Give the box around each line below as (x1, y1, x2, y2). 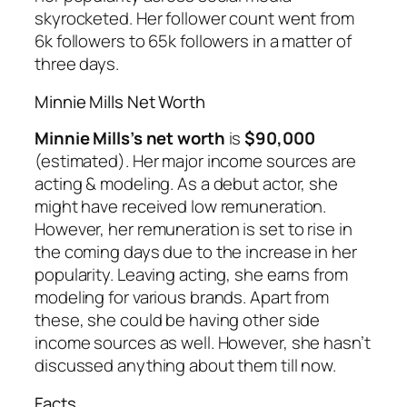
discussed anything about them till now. (35, 353, 337, 378)
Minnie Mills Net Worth (35, 89, 205, 114)
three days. (35, 52, 119, 76)
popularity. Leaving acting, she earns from (35, 263, 348, 287)
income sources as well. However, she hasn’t (35, 331, 371, 355)
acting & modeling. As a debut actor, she (35, 172, 338, 196)
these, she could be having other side (35, 308, 321, 333)
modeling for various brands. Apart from (35, 285, 330, 310)
